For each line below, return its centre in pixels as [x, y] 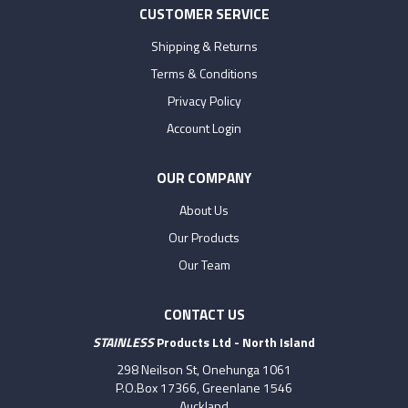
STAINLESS [123, 342]
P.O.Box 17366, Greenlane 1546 [204, 387]
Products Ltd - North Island [235, 342]
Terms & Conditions [204, 73]
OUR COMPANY [204, 178]
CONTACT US [204, 314]
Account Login [204, 127]
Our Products [204, 237]
